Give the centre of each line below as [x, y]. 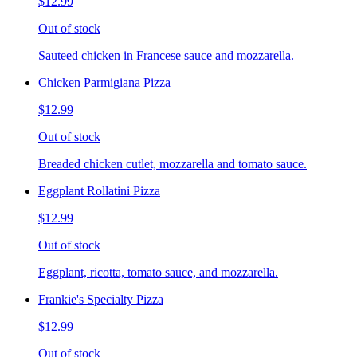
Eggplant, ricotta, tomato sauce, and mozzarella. [158, 273]
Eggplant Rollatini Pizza [99, 191]
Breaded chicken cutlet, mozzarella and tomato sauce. [173, 164]
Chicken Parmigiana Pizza [104, 83]
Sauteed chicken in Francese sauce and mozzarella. [166, 56]
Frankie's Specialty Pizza [101, 300]
